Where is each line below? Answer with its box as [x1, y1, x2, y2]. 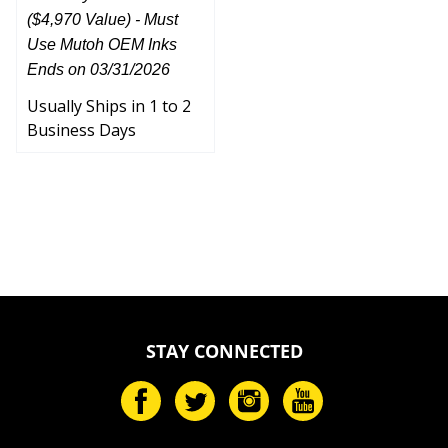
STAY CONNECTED [145, 330, 303, 355]
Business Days [27, 110, 136, 133]
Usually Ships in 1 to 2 [27, 86, 191, 109]
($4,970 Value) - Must [27, 2, 178, 20]
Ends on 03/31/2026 [27, 52, 170, 70]
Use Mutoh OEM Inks [27, 27, 177, 45]
